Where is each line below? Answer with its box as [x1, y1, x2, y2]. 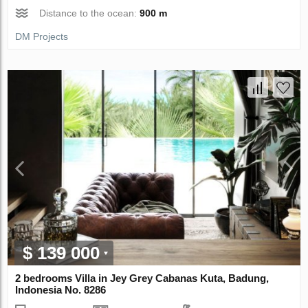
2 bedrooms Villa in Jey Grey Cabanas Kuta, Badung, [15, 272, 269, 284]
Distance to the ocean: [39, 8, 140, 19]
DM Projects [15, 31, 69, 43]
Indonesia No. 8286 [15, 283, 107, 296]
